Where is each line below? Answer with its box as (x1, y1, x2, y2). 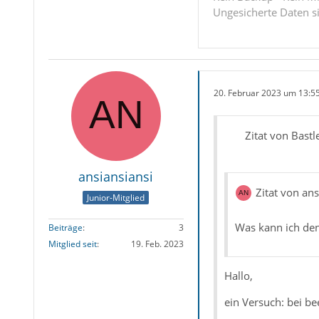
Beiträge (48, 221, 83, 234)
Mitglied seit (48, 238, 97, 251)
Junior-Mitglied (87, 192, 145, 204)
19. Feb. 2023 (130, 238, 184, 251)
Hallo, (224, 268, 253, 283)
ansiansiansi (78, 167, 154, 185)
